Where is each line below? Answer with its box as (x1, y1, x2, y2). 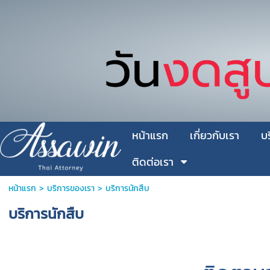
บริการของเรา (46, 182, 95, 195)
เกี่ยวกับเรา (190, 127, 239, 144)
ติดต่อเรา (132, 154, 174, 171)
